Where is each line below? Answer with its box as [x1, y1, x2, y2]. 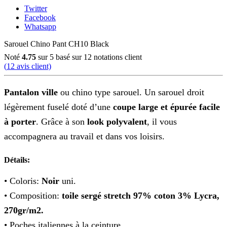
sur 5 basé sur [36, 52, 84, 61]
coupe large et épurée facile [113, 101, 220, 112]
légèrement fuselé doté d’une [4, 101, 113, 112]
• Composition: [4, 190, 62, 201]
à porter [4, 116, 36, 127]
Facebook [24, 13, 56, 22]
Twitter [24, 4, 47, 13]
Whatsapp [24, 22, 56, 31]
